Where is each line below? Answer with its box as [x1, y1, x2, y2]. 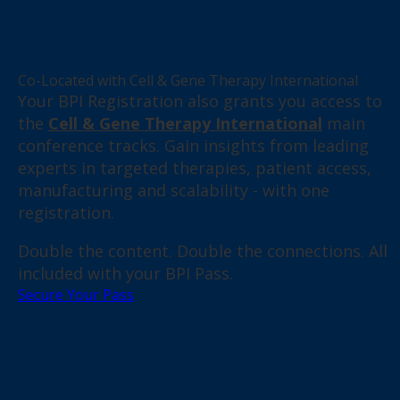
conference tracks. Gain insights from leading [18, 135, 369, 157]
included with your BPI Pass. [18, 262, 233, 285]
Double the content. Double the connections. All [18, 240, 387, 262]
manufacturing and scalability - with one [18, 179, 329, 202]
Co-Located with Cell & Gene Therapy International [18, 71, 358, 91]
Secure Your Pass [18, 285, 134, 305]
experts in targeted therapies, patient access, [18, 157, 371, 179]
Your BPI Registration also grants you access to [18, 90, 382, 112]
